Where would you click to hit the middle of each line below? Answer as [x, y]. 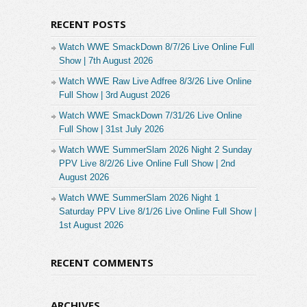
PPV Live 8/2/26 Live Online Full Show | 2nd [147, 163]
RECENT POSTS [88, 24]
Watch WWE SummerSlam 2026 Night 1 [139, 197]
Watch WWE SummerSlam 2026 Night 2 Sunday [156, 149]
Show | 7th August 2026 [106, 60]
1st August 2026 [91, 225]
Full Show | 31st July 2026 [111, 129]
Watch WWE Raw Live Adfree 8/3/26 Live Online [155, 81]
